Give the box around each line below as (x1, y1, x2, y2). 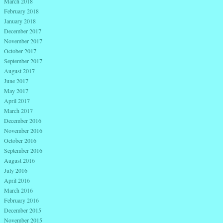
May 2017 (4, 86, 28, 95)
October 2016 (4, 136, 36, 144)
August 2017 (4, 66, 35, 75)
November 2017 (4, 36, 42, 45)
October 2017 (4, 46, 36, 55)
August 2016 (4, 156, 35, 164)
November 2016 (4, 126, 42, 134)
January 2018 (4, 16, 36, 25)
